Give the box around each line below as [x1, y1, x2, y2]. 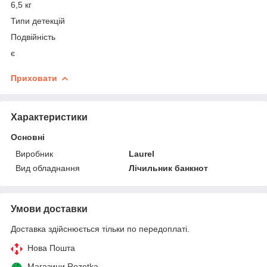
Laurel [129, 148, 155, 159]
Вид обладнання [15, 163, 80, 173]
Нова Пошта [27, 243, 75, 253]
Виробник [15, 148, 53, 159]
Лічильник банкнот [129, 163, 209, 173]
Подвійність [11, 32, 55, 42]
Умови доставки [11, 203, 88, 214]
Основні [11, 132, 45, 142]
